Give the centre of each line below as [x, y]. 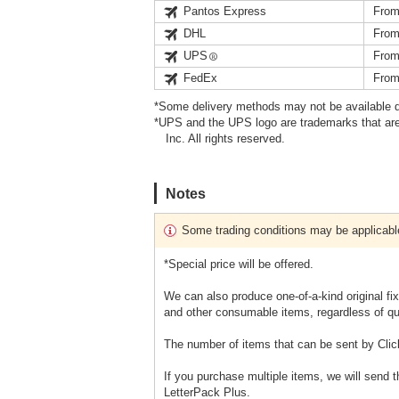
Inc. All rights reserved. [226, 138]
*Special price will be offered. [239, 264]
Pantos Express [225, 11]
